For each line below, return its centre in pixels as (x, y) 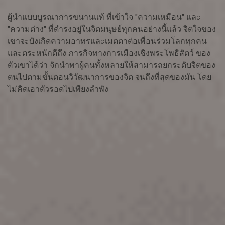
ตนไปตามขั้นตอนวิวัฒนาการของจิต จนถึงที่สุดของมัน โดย (109, 77)
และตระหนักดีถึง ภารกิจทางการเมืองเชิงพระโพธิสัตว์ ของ (109, 53)
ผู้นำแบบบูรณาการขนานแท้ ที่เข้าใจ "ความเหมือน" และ (104, 17)
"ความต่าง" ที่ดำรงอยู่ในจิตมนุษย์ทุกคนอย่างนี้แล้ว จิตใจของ (112, 29)
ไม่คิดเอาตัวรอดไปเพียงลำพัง (58, 89)
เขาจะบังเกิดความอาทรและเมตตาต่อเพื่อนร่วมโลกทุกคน (107, 41)
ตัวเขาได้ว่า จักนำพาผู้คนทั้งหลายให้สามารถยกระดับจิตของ (111, 65)
